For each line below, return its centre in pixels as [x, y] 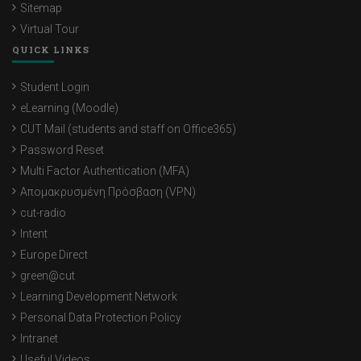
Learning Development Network [99, 297]
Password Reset [62, 150]
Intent [34, 234]
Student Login [55, 87]
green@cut [48, 276]
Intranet [39, 339]
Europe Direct [54, 255]
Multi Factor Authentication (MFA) [105, 171]
